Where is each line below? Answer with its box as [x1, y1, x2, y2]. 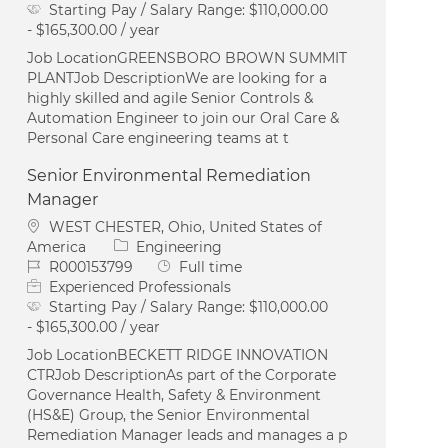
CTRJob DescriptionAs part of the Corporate [27, 365, 337, 384]
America [27, 237, 91, 256]
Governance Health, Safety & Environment [27, 385, 322, 404]
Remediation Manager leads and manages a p [27, 425, 348, 444]
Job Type [156, 256, 219, 275]
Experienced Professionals [49, 277, 232, 296]
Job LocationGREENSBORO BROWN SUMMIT [27, 48, 348, 67]
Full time [179, 257, 243, 276]
